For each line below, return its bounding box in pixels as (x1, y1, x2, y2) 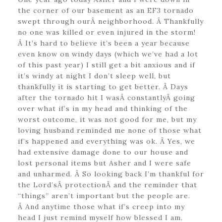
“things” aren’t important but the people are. (17, 191, 190, 200)
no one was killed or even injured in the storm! (17, 28, 196, 37)
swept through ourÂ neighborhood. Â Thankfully (17, 17, 204, 26)
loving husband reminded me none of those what (17, 126, 202, 135)
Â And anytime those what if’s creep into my (17, 202, 185, 211)
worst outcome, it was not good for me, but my (17, 115, 197, 124)
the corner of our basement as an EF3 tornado (17, 6, 194, 15)
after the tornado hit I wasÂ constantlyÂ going (17, 93, 195, 102)
